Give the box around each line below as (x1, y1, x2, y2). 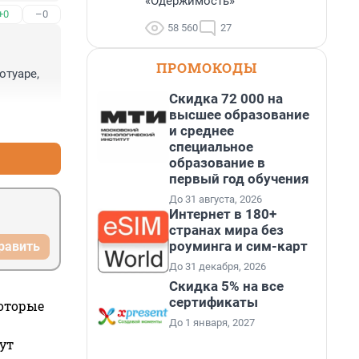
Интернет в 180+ (169, 206, 276, 222)
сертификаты (169, 294, 258, 310)
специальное (169, 139, 253, 155)
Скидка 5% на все (169, 278, 284, 294)
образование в (169, 155, 265, 171)
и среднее (169, 123, 234, 139)
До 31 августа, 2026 (169, 193, 262, 205)
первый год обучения (169, 171, 309, 187)
